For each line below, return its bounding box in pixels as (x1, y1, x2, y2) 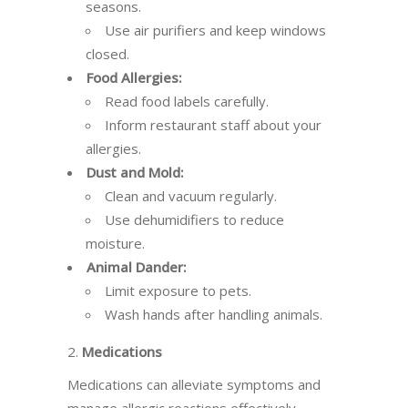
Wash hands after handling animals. (105, 305, 322, 323)
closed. (86, 45, 129, 63)
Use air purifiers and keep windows (105, 21, 326, 39)
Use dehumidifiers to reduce (105, 210, 284, 229)
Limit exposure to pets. (105, 281, 251, 300)
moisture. (86, 234, 145, 252)
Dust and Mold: (87, 163, 184, 181)
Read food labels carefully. (105, 92, 269, 110)
